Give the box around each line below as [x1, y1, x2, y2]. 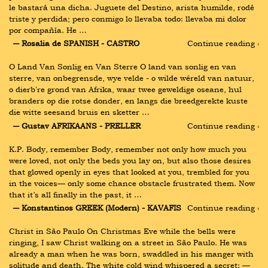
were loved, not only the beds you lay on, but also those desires [9, 154, 251, 166]
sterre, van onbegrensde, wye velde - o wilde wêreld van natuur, [9, 72, 254, 84]
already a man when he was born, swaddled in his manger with [9, 248, 254, 259]
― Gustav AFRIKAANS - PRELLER [13, 120, 141, 131]
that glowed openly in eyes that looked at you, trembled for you [9, 166, 249, 177]
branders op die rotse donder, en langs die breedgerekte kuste [9, 95, 248, 106]
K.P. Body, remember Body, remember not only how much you [9, 143, 246, 154]
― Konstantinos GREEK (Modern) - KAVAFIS [13, 202, 181, 213]
